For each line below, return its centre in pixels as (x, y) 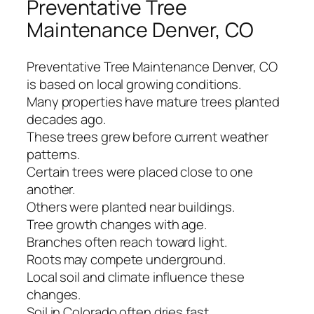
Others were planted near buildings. (131, 206)
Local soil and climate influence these (136, 277)
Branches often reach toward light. (127, 241)
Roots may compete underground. (126, 259)
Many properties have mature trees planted (153, 101)
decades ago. (66, 119)
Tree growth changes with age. (117, 224)
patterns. (54, 154)
